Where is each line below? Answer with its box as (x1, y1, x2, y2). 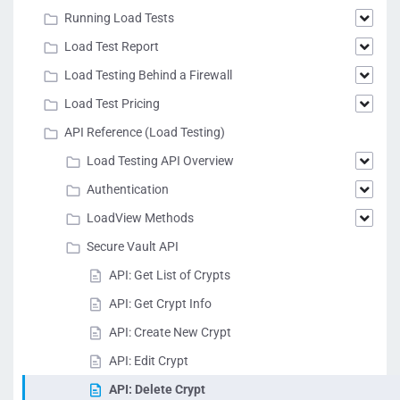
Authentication (87, 182, 169, 196)
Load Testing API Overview (87, 154, 234, 168)
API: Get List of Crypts (109, 268, 230, 282)
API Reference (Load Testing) (64, 125, 225, 139)
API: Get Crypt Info (109, 296, 212, 311)
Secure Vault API (87, 239, 179, 254)
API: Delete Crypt (109, 382, 205, 396)
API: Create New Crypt (109, 325, 231, 339)
